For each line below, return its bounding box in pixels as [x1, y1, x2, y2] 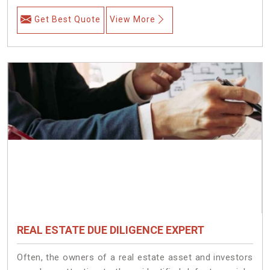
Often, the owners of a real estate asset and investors [17, 251, 253, 263]
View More [110, 14, 155, 24]
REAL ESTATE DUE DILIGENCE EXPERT [17, 223, 204, 236]
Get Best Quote [34, 14, 101, 24]
